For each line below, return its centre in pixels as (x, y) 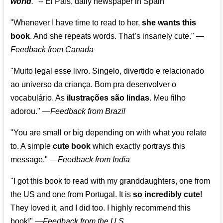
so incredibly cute (167, 195)
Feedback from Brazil (88, 111)
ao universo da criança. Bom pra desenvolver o (94, 85)
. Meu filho (168, 98)
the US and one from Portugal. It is (72, 195)
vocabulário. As (39, 98)
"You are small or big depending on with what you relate (109, 133)
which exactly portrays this (138, 146)
